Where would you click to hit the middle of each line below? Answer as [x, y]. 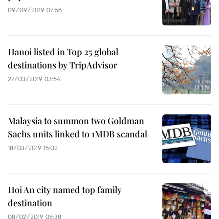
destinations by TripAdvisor [63, 65]
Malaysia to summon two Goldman [76, 121]
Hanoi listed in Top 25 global [63, 52]
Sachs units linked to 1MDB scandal [77, 134]
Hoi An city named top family [65, 190]
